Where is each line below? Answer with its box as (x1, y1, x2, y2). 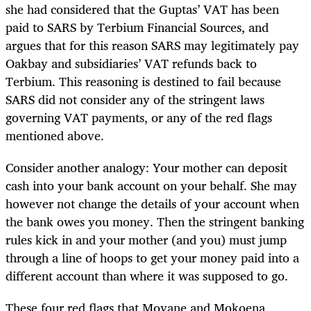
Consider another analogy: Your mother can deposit (6, 156, 287, 178)
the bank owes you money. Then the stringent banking (6, 210, 304, 232)
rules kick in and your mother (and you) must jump (6, 228, 287, 250)
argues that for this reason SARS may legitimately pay (6, 34, 299, 56)
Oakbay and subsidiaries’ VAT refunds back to (6, 52, 257, 74)
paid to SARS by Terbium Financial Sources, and (6, 16, 269, 37)
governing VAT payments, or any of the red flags (6, 106, 272, 128)
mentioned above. (6, 124, 104, 146)
